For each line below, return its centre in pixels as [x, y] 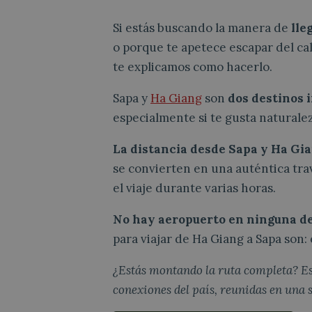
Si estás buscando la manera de [202, 28]
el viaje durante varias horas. [194, 188]
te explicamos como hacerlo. [193, 67]
